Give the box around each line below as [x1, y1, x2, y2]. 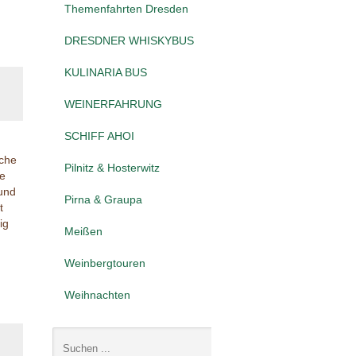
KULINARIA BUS [64, 67, 147, 79]
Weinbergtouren [64, 257, 145, 269]
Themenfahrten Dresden [64, 3, 188, 15]
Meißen [64, 226, 103, 238]
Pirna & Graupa [64, 194, 142, 206]
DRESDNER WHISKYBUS [64, 35, 194, 47]
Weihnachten [64, 289, 130, 301]
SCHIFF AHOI [64, 130, 134, 142]
